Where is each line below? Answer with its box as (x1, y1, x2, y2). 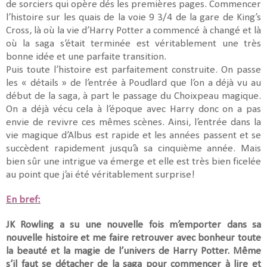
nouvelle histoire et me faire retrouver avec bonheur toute (6, 232, 261, 243)
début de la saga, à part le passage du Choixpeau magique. (6, 91, 261, 101)
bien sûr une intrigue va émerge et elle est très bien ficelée (6, 156, 261, 167)
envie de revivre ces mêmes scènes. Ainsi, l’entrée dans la (6, 117, 261, 128)
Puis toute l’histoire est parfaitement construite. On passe (6, 64, 261, 75)
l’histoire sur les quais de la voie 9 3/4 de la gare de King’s (6, 12, 261, 23)
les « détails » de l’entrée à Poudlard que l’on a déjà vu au (6, 77, 261, 88)
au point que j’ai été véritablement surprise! (6, 169, 195, 180)
